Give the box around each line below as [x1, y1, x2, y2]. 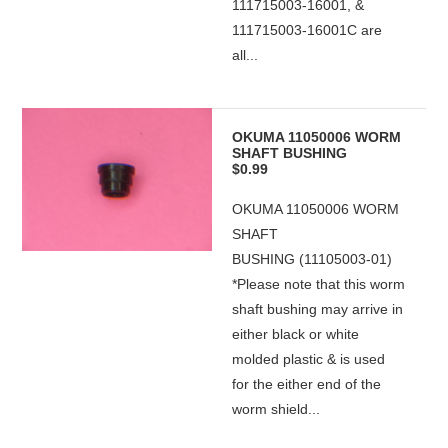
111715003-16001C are [232, 22, 383, 38]
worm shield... [232, 401, 321, 417]
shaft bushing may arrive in [232, 301, 404, 317]
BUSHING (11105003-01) [232, 251, 393, 267]
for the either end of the [232, 376, 382, 392]
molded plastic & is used [232, 351, 386, 367]
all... [232, 47, 259, 63]
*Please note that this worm [232, 276, 406, 292]
